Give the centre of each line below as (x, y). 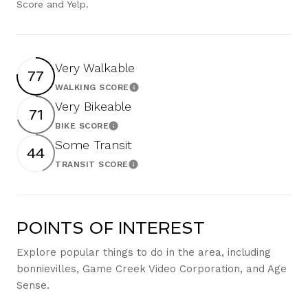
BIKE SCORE (82, 126)
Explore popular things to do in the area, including (144, 252)
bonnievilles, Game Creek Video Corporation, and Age (152, 268)
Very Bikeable (93, 107)
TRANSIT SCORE (92, 165)
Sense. (33, 285)
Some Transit (93, 145)
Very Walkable (95, 68)
